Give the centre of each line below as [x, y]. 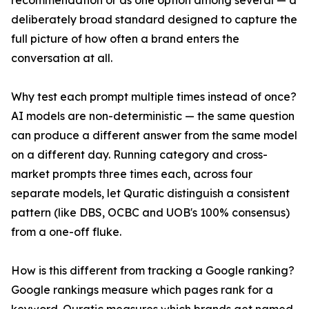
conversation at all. [62, 58]
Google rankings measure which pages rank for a [142, 290]
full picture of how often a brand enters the [125, 39]
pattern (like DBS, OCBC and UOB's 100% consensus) [150, 213]
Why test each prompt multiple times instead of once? [154, 97]
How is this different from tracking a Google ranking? [153, 271]
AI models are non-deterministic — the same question [153, 116]
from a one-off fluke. [66, 232]
